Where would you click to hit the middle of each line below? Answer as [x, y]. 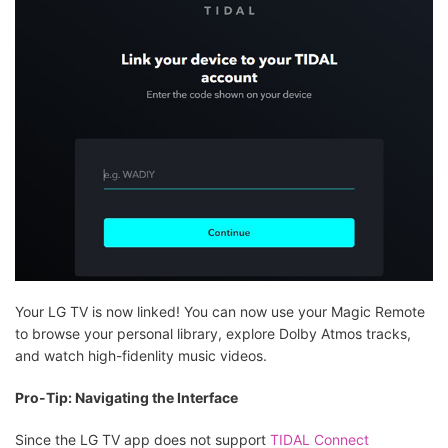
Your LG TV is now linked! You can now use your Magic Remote [220, 311]
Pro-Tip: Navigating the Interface [126, 397]
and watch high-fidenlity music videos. [141, 355]
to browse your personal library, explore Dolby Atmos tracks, [213, 333]
